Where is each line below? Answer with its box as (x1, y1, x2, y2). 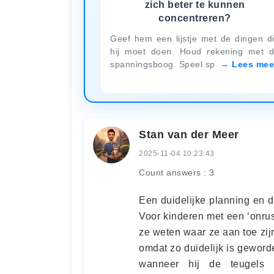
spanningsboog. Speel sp (110, 59, 218, 69)
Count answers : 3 (139, 167, 215, 177)
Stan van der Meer (139, 128, 239, 141)
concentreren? (158, 12, 231, 23)
